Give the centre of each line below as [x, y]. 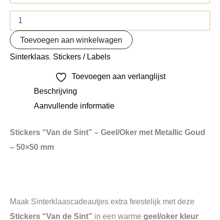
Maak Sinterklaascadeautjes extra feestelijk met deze [102, 202]
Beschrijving [56, 91]
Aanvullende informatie [74, 105]
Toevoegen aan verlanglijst [118, 76]
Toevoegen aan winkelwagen [71, 40]
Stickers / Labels [82, 56]
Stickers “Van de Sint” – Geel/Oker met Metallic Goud [108, 132]
